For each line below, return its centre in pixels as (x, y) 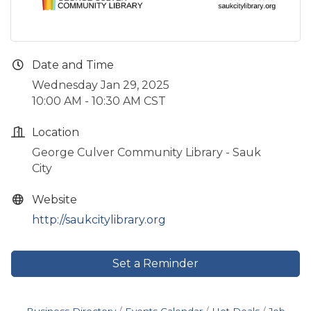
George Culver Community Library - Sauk (146, 152)
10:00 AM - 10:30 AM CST (99, 101)
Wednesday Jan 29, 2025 (101, 85)
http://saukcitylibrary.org (99, 219)
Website (54, 199)
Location (56, 132)
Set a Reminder (155, 263)
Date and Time (73, 65)
